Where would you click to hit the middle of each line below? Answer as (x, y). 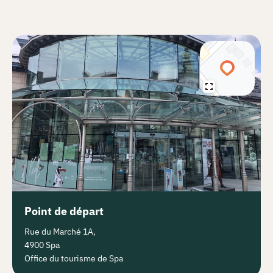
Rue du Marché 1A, (60, 232)
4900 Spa (42, 245)
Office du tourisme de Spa (74, 259)
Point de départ (64, 211)
